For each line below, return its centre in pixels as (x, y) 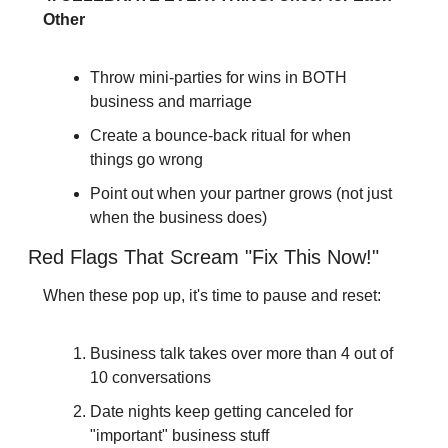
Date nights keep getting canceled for (221, 412)
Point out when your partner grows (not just (240, 194)
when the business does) (178, 218)
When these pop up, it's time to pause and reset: (211, 296)
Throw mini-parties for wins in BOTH (218, 78)
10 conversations (150, 378)
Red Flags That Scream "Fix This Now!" (203, 257)
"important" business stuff (179, 436)
